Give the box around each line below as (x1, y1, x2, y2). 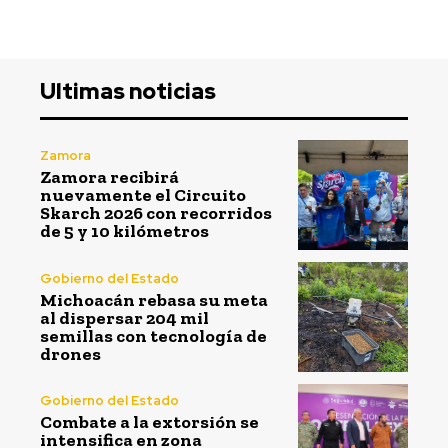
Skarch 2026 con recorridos (40, 202, 272, 225)
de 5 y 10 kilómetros (40, 220, 209, 243)
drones (40, 342, 101, 365)
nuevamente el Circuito (40, 184, 246, 207)
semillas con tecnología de (40, 324, 267, 347)
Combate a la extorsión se (40, 411, 259, 434)
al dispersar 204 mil (40, 306, 209, 329)
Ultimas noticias (40, 76, 216, 106)
